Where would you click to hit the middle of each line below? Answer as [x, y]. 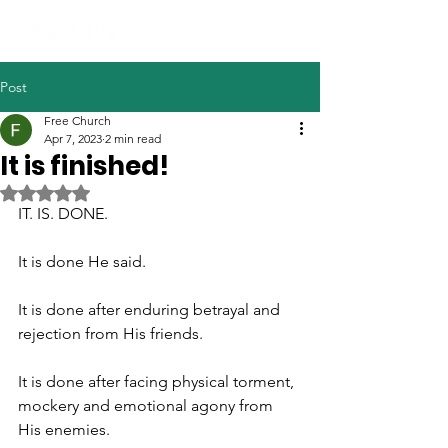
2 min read [133, 138]
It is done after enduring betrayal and [151, 309]
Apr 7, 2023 [73, 138]
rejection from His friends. [112, 333]
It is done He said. [84, 261]
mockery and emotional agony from [147, 405]
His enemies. [66, 429]
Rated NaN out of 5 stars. [122, 192]
